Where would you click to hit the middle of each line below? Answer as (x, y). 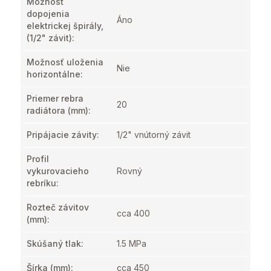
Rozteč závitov (58, 207)
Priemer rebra (55, 98)
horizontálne (54, 74)
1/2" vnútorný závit (154, 135)
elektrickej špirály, (65, 26)
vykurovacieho (58, 171)
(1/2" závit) (49, 38)
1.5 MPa (132, 243)
